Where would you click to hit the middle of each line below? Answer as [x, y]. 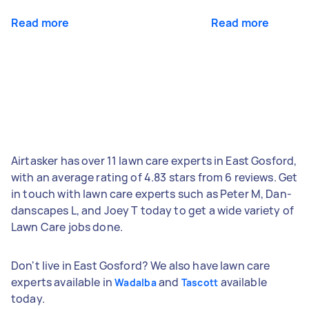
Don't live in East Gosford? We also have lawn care [141, 265]
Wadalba [136, 282]
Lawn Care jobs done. [67, 227]
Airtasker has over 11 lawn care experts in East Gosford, [154, 160]
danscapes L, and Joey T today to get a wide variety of [153, 210]
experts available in [63, 282]
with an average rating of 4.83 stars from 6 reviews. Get [154, 177]
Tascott [200, 282]
